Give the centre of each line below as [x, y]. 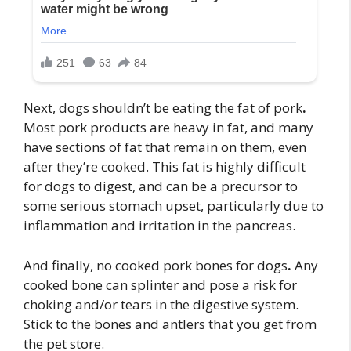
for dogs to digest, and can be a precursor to [161, 186]
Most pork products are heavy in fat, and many [168, 128]
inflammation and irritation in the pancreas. [159, 226]
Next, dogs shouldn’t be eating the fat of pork [163, 108]
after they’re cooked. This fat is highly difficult [165, 167]
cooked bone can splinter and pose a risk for [160, 284]
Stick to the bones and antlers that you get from [170, 324]
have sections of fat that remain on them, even [165, 147]
